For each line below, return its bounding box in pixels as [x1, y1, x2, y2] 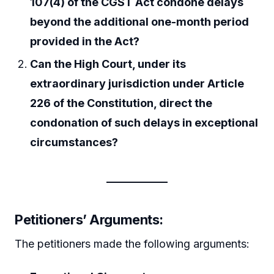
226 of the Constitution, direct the [30, 96, 213, 109]
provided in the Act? [30, 34, 140, 48]
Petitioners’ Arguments [15, 211, 160, 228]
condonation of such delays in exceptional [30, 116, 259, 129]
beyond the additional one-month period [30, 15, 250, 28]
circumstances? [30, 135, 119, 149]
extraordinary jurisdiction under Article [30, 76, 245, 90]
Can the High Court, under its [30, 57, 187, 70]
